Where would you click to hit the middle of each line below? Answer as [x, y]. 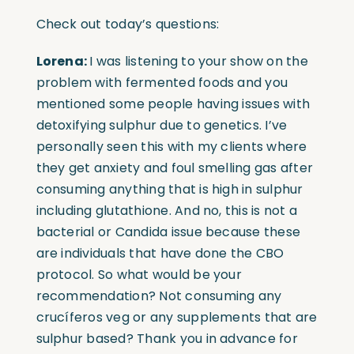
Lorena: [63, 61]
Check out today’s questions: [128, 24]
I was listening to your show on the [199, 61]
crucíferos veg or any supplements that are [177, 317]
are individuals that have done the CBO [160, 253]
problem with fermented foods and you [162, 82]
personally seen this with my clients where [171, 146]
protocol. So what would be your [139, 274]
